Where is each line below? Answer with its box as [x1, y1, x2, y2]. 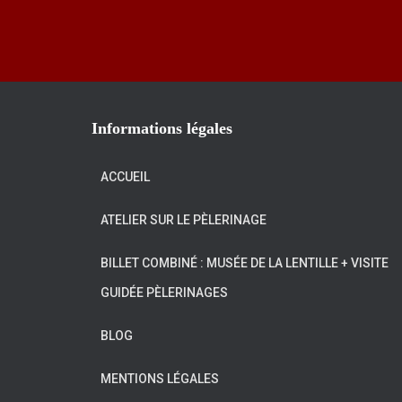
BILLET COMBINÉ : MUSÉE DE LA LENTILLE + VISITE [100, 256, 389, 270]
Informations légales [92, 119, 232, 137]
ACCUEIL [100, 170, 150, 184]
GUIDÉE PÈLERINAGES [100, 285, 228, 300]
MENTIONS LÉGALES [100, 371, 219, 386]
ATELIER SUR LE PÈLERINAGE [100, 213, 267, 227]
